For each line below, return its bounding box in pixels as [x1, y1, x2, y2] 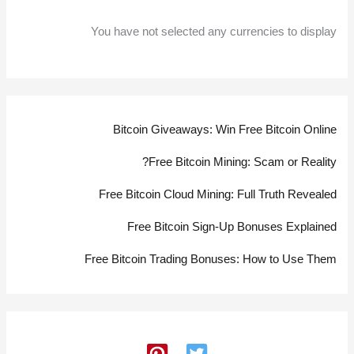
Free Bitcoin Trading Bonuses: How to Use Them [84, 252, 337, 265]
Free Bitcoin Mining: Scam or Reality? [148, 155, 337, 168]
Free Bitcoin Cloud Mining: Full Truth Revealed [98, 187, 337, 201]
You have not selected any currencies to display [90, 24, 337, 38]
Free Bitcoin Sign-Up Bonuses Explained [126, 220, 337, 233]
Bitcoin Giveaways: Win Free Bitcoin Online [112, 122, 337, 136]
